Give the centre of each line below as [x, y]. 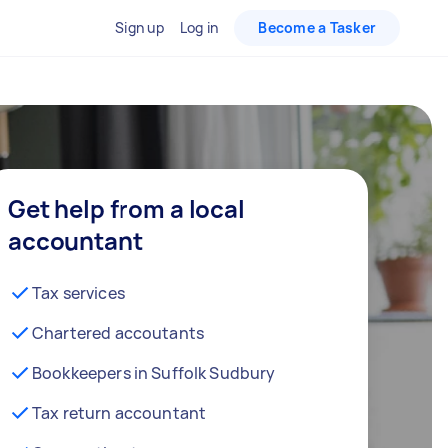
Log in [199, 27]
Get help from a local [126, 208]
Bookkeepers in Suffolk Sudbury [154, 373]
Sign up [139, 27]
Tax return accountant [119, 413]
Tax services [78, 293]
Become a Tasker [317, 27]
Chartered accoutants [118, 333]
